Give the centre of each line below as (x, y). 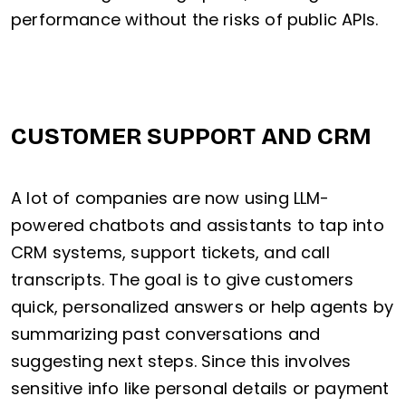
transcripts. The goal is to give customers (183, 280)
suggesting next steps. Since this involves (181, 362)
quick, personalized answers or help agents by (203, 307)
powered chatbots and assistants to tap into (198, 226)
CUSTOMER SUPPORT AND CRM (191, 137)
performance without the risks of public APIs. (195, 20)
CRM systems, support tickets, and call (170, 253)
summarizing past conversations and (166, 334)
